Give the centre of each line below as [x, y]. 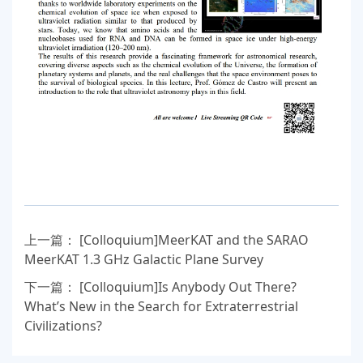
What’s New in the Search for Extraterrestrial [161, 306]
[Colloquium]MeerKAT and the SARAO [194, 239]
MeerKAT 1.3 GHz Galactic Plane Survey [144, 259]
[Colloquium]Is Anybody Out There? [188, 286]
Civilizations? [63, 325]
